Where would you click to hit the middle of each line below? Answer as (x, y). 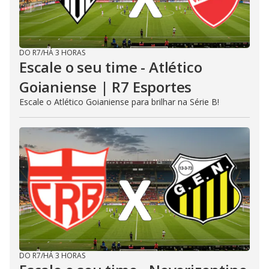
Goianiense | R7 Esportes (106, 86)
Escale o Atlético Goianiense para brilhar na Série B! (119, 101)
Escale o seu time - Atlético (111, 67)
